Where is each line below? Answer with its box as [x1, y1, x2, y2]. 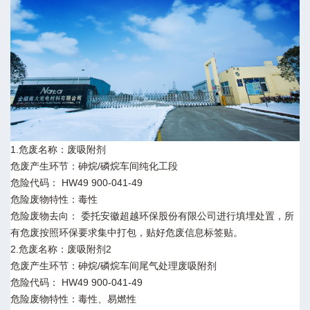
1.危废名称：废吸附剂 [10, 143, 106, 155]
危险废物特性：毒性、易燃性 [10, 293, 136, 304]
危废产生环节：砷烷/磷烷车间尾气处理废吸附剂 [10, 259, 217, 271]
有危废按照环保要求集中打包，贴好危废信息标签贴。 [10, 226, 248, 238]
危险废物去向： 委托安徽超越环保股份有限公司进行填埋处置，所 [10, 210, 294, 221]
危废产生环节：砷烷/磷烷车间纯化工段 [10, 160, 178, 172]
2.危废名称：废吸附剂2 [10, 243, 111, 255]
